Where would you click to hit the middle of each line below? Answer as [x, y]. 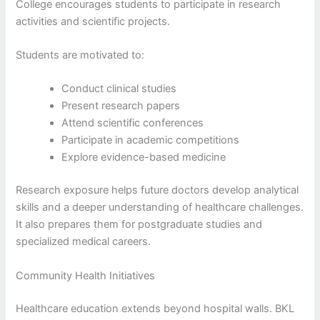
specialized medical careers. [84, 242]
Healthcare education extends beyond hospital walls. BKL [155, 308]
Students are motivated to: [80, 55]
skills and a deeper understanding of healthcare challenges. [160, 207]
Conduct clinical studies [119, 89]
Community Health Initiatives [86, 275]
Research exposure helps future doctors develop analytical [157, 190]
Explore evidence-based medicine [144, 157]
